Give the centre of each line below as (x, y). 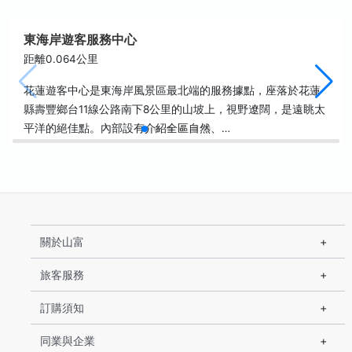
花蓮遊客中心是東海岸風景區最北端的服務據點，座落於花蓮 (172, 90)
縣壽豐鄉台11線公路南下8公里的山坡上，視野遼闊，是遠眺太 (174, 109)
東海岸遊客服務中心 (80, 39)
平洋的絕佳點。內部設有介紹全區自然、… (127, 128)
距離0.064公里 (61, 59)
